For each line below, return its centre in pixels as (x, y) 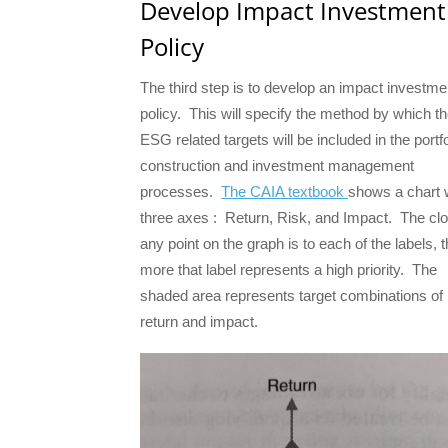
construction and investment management (277, 165)
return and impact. (203, 321)
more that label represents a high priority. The (288, 269)
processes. (180, 191)
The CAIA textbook (284, 191)
